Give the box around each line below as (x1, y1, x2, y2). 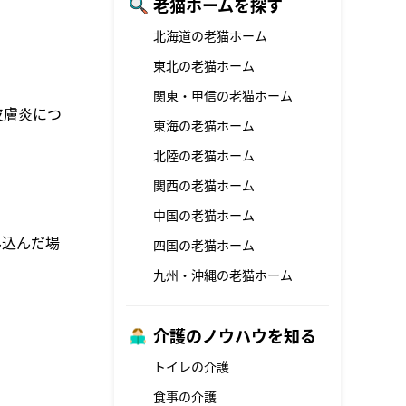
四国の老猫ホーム (153, 237, 255, 254)
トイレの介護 (153, 358, 229, 375)
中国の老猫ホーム (153, 207, 255, 224)
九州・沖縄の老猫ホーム (153, 266, 293, 284)
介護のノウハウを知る (153, 325, 316, 347)
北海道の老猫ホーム (153, 27, 267, 44)
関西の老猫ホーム (153, 177, 255, 194)
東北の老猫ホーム (153, 57, 255, 74)
